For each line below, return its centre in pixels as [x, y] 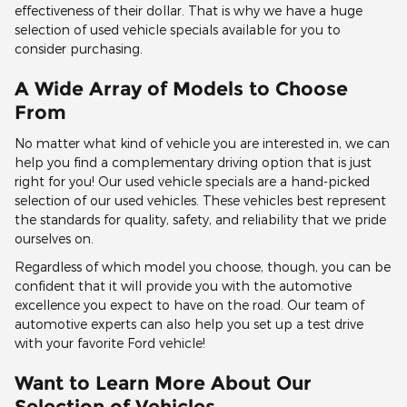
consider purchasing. [79, 48]
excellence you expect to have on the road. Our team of [189, 305]
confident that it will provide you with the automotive [183, 286]
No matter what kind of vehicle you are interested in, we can [202, 144]
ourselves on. [54, 239]
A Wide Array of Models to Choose [181, 88]
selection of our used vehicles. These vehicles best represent [200, 201]
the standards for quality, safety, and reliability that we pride [200, 220]
